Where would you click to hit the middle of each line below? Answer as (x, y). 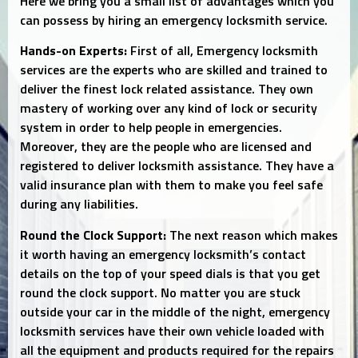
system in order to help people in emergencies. (151, 128)
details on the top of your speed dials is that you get (170, 274)
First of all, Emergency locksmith (223, 52)
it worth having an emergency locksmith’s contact (163, 255)
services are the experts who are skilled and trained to (174, 71)
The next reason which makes (252, 235)
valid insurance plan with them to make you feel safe (171, 186)
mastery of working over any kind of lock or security (169, 109)
